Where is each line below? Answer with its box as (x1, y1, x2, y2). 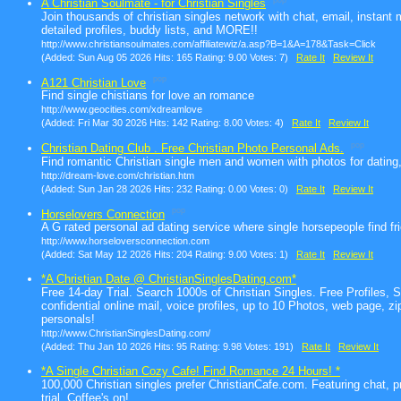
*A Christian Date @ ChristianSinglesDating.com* (41, 272, 296, 286)
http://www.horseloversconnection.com (41, 235, 209, 247)
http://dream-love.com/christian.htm (41, 169, 194, 181)
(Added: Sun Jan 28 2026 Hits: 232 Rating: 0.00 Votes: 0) (41, 183, 296, 194)
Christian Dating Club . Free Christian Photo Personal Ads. (41, 141, 344, 155)
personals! (41, 312, 95, 327)
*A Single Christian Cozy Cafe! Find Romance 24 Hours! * (41, 364, 340, 379)
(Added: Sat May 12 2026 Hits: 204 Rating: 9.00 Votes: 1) (41, 249, 296, 260)
